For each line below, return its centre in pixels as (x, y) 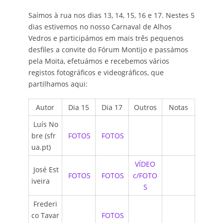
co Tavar (45, 216)
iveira (40, 181)
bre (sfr (43, 136)
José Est (45, 170)
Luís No (45, 124)
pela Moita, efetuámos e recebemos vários (99, 61)
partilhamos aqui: (58, 84)
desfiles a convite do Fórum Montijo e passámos (108, 50)
